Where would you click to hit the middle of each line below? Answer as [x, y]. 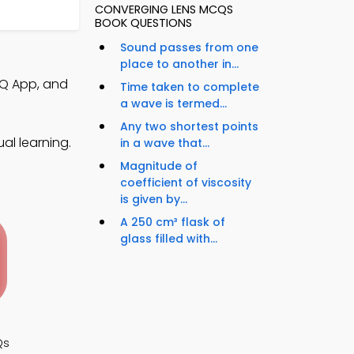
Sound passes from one [189, 48]
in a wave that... [165, 143]
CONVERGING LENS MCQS [164, 10]
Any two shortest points [189, 127]
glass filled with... [169, 239]
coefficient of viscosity [186, 183]
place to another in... [179, 64]
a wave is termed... [173, 104]
